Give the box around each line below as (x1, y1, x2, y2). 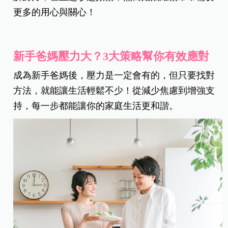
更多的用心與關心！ (13, 7, 96, 18)
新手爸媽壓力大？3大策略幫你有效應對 (13, 50, 210, 63)
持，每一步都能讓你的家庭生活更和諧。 (13, 101, 179, 111)
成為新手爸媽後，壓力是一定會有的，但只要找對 (13, 70, 215, 81)
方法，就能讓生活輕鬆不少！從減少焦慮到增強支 (13, 85, 215, 96)
